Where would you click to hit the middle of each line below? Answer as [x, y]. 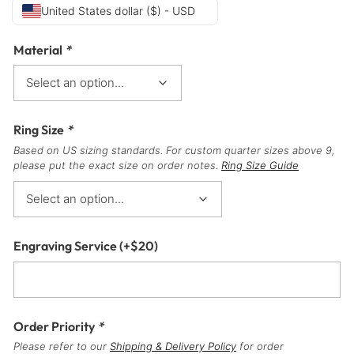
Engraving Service [66, 246]
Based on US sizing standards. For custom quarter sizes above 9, [174, 151]
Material [39, 49]
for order [260, 346]
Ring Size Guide [260, 166]
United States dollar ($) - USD [118, 10]
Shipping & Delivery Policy [173, 346]
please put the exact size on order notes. [117, 166]
